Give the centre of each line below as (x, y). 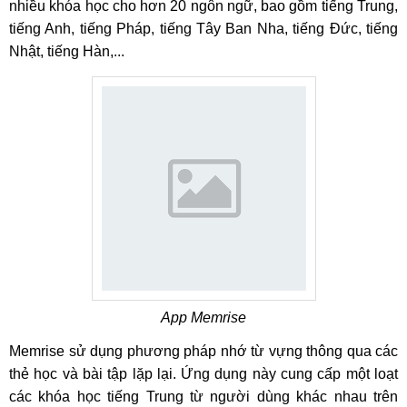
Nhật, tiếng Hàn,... (67, 51)
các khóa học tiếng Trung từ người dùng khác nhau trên (203, 397)
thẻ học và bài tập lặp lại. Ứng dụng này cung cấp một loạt (203, 374)
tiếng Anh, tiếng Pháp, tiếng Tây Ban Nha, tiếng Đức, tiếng (203, 29)
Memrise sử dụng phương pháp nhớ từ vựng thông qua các (203, 351)
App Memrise (203, 318)
